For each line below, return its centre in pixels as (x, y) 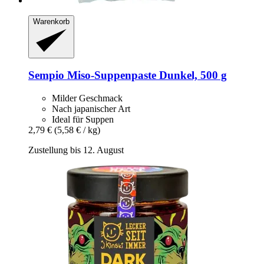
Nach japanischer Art (91, 109)
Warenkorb (51, 22)
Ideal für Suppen (83, 120)
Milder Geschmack (87, 98)
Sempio (46, 75)
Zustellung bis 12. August (76, 150)
